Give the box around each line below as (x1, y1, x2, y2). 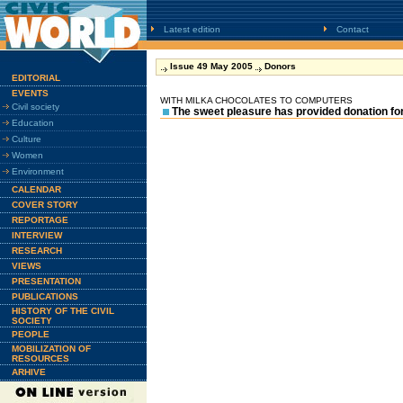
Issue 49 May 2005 (170, 61, 253, 71)
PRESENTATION (12, 276, 81, 286)
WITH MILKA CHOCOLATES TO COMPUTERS (160, 95, 353, 105)
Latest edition (164, 24, 220, 34)
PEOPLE (12, 329, 49, 339)
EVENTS (12, 88, 49, 98)
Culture (12, 134, 41, 144)
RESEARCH (12, 246, 62, 255)
